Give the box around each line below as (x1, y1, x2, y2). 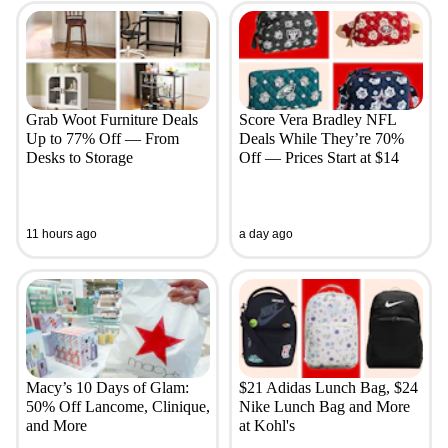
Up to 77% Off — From (25, 129, 179, 147)
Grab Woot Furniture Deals (25, 110, 198, 128)
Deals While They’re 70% (238, 129, 404, 147)
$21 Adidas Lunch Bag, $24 (238, 378, 418, 396)
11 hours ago (25, 227, 97, 242)
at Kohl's (238, 416, 295, 434)
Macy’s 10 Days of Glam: (25, 378, 189, 396)
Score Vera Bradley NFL (238, 110, 396, 128)
